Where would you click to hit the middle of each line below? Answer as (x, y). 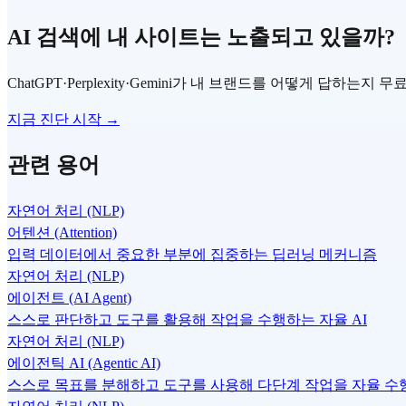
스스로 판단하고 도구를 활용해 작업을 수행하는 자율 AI (187, 319)
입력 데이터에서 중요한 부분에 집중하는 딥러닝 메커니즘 (192, 254)
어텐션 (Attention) (62, 232)
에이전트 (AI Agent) (69, 297)
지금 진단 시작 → (63, 120)
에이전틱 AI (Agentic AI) (84, 362)
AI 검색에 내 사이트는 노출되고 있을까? (201, 38)
